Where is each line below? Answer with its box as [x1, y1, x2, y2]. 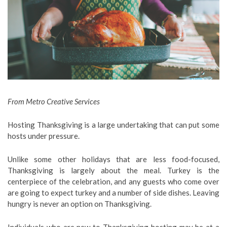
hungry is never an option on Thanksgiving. [8, 199, 152, 208]
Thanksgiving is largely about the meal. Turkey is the [8, 166, 219, 175]
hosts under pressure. [8, 131, 80, 140]
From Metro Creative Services [8, 97, 100, 106]
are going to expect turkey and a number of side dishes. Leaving [8, 188, 219, 197]
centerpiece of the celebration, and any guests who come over [8, 177, 219, 186]
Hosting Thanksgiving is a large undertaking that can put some [8, 120, 219, 129]
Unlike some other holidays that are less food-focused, [8, 155, 219, 164]
